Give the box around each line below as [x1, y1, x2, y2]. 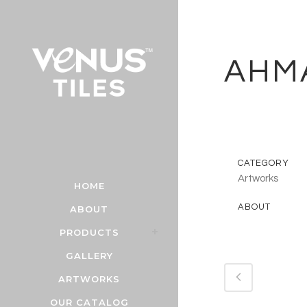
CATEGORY [238, 158, 289, 168]
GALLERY [65, 249, 113, 261]
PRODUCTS [59, 226, 119, 238]
